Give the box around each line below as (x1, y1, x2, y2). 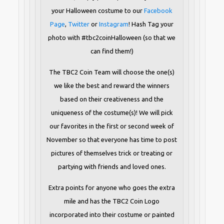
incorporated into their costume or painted (49, 211, 174, 218)
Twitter (68, 20, 91, 28)
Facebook (143, 7, 172, 14)
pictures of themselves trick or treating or (51, 149, 173, 157)
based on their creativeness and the (60, 95, 164, 103)
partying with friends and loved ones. (57, 163, 166, 170)
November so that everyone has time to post (46, 136, 177, 143)
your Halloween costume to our (51, 7, 144, 14)
